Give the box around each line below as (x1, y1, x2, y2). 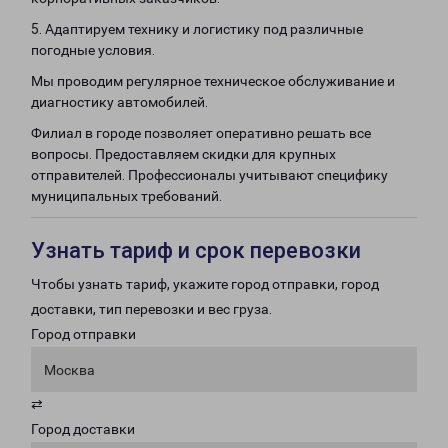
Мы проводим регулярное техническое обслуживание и (31, 73, 395, 89)
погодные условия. (31, 42, 155, 58)
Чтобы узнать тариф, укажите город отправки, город (31, 276, 379, 292)
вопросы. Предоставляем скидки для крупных (31, 146, 336, 162)
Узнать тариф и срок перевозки (31, 238, 361, 263)
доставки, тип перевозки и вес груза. (31, 301, 272, 317)
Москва (44, 362, 95, 378)
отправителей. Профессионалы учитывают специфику (31, 167, 388, 183)
